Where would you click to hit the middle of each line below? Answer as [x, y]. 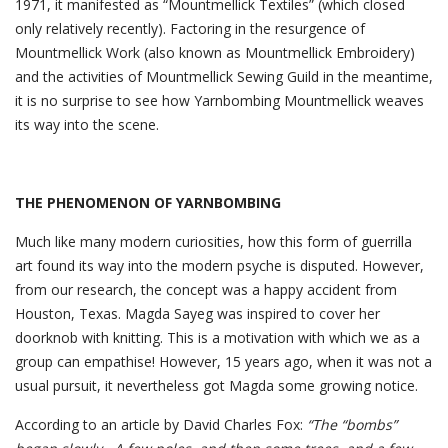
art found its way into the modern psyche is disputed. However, [219, 265]
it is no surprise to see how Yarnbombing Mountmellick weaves [219, 100]
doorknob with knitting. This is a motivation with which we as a [217, 337]
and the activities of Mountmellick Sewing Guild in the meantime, [224, 76]
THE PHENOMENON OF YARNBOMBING [148, 202]
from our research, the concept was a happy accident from [206, 289]
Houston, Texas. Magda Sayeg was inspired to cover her [197, 313]
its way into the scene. [89, 124]
